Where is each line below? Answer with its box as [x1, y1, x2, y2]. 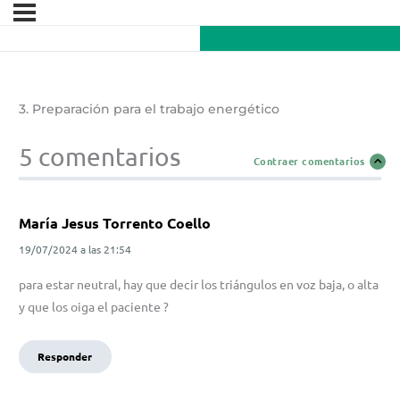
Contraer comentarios [253, 154, 365, 169]
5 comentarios [19, 142, 180, 172]
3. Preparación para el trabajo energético [19, 101, 279, 118]
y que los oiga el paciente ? [19, 298, 169, 315]
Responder [37, 349, 93, 364]
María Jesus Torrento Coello [19, 213, 211, 233]
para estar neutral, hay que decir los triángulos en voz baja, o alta [19, 276, 379, 293]
